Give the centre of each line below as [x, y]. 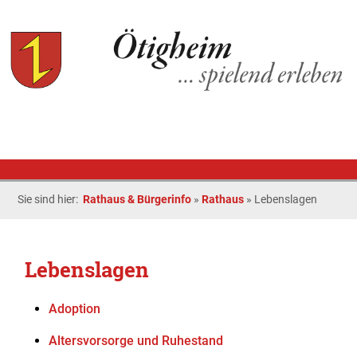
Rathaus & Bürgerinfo [137, 199]
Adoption [75, 309]
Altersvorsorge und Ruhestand [136, 341]
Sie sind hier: [51, 199]
